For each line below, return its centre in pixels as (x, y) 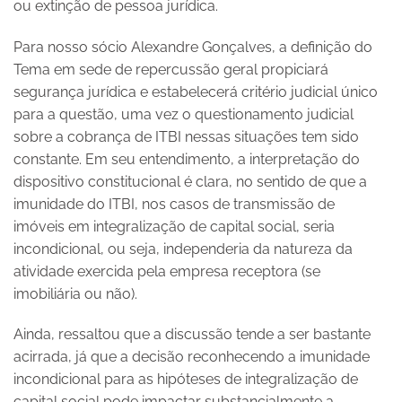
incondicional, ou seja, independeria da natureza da (183, 249)
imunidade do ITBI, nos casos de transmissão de (174, 204)
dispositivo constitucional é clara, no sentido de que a (190, 181)
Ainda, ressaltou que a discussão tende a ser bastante (192, 335)
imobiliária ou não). (75, 293)
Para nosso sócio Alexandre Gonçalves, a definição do (193, 47)
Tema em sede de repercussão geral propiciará (171, 69)
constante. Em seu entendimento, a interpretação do (187, 159)
